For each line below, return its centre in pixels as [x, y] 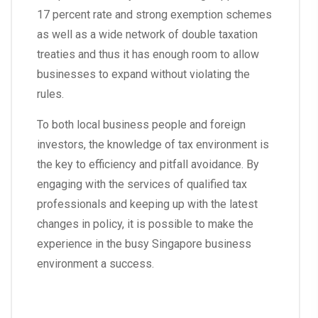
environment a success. [95, 264]
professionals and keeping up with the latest [147, 204]
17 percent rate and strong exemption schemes [154, 15]
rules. [50, 94]
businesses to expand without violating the [143, 75]
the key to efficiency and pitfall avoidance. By [148, 165]
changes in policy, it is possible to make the [145, 224]
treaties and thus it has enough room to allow [148, 55]
